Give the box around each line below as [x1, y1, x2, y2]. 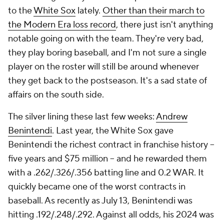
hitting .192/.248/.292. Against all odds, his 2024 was [8, 209, 214, 220]
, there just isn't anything [116, 19, 213, 30]
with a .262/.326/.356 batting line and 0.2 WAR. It [8, 167, 204, 178]
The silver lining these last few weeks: [8, 111, 156, 122]
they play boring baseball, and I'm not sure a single [8, 47, 206, 58]
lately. [75, 5, 102, 16]
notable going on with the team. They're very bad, [8, 33, 203, 44]
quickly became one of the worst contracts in [8, 181, 185, 192]
